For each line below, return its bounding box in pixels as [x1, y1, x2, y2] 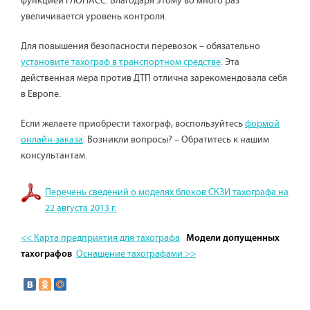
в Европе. [21, 89, 61, 100]
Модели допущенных [186, 233, 280, 244]
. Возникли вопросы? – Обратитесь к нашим [83, 134, 269, 145]
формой [245, 118, 280, 129]
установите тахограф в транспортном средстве [21, 57, 221, 68]
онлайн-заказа [21, 134, 83, 145]
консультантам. [21, 150, 87, 161]
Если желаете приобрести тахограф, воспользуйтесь [21, 118, 245, 129]
